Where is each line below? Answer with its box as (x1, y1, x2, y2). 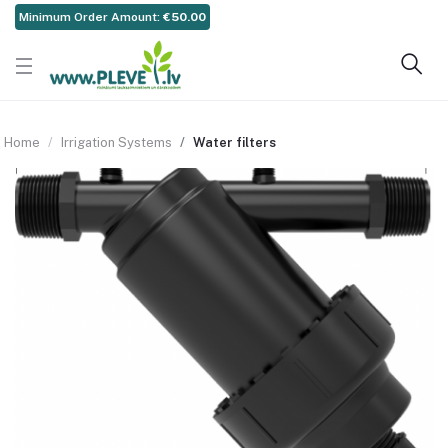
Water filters (193, 135, 276, 150)
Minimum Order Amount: (19, 10, 163, 24)
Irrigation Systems (61, 135, 172, 150)
